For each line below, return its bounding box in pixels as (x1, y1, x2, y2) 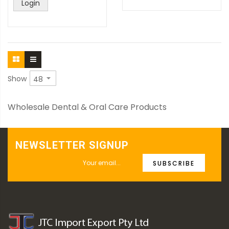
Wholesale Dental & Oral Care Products (8, 101, 167, 113)
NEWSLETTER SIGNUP (15, 139, 129, 151)
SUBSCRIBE (153, 159, 195, 168)
